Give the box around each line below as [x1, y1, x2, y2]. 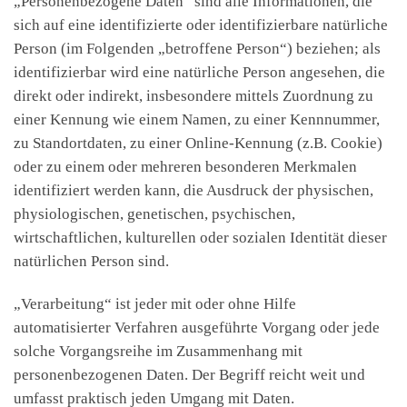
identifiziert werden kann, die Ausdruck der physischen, [14, 181, 373, 199]
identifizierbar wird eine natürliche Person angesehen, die [14, 63, 385, 81]
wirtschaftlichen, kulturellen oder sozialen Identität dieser [14, 228, 387, 246]
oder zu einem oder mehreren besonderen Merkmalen [14, 157, 357, 175]
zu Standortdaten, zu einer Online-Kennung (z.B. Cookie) [14, 134, 382, 152]
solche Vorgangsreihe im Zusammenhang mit [14, 342, 303, 360]
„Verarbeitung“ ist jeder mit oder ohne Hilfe [14, 294, 296, 313]
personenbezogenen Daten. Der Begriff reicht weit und [14, 365, 365, 383]
